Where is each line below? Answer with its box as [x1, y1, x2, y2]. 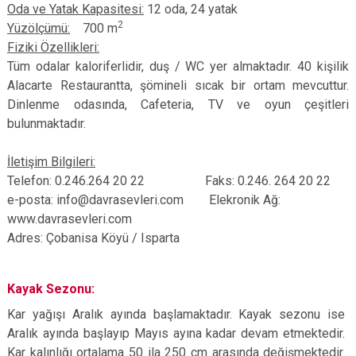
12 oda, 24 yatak [144, 2, 238, 17]
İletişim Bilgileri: [7, 154, 95, 169]
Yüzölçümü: [7, 21, 70, 36]
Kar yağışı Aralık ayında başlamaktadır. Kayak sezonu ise [7, 307, 346, 322]
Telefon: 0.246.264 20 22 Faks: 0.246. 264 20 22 [7, 173, 331, 188]
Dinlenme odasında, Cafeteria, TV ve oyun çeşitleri [7, 97, 349, 112]
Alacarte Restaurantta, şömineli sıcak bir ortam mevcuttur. [7, 78, 349, 93]
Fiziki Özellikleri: [7, 40, 99, 55]
